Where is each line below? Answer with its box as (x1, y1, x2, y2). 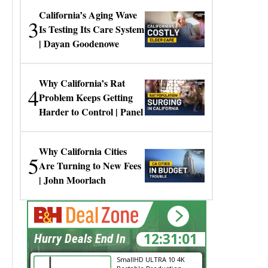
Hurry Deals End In (33, 232, 126, 246)
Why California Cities (39, 144, 127, 158)
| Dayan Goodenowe (39, 36, 120, 50)
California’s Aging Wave (39, 8, 138, 22)
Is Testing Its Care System (39, 22, 145, 36)
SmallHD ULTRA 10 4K (116, 255, 185, 264)
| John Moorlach (39, 173, 106, 187)
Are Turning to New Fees (39, 159, 142, 172)
